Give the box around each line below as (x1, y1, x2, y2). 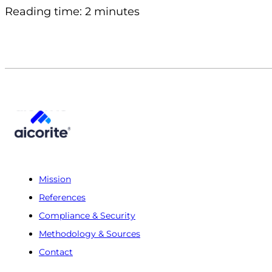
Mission (39, 174, 71, 185)
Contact (39, 246, 73, 258)
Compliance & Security (39, 210, 135, 222)
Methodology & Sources (39, 228, 140, 240)
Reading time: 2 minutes (5, 4, 140, 18)
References (39, 192, 86, 203)
